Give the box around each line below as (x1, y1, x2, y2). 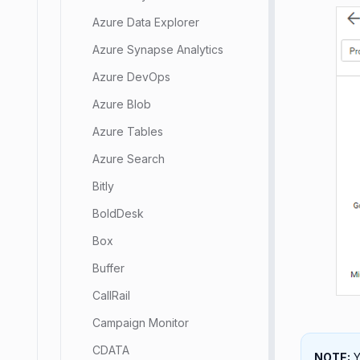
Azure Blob (92, 97, 151, 111)
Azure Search (92, 152, 165, 166)
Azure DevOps (92, 70, 170, 84)
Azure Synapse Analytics (92, 43, 223, 56)
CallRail (92, 288, 130, 302)
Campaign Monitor (92, 316, 189, 329)
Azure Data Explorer (92, 15, 199, 29)
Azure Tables (92, 125, 163, 138)
